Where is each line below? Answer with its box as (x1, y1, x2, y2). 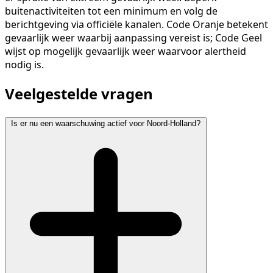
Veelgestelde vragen (5, 83, 153, 104)
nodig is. (5, 57, 44, 71)
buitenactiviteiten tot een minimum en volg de (5, 4, 218, 18)
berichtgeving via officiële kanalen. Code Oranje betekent (5, 17, 268, 31)
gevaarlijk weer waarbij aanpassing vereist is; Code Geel (5, 30, 262, 44)
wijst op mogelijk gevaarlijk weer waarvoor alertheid (5, 44, 246, 58)
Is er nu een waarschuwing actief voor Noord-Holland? (11, 118, 200, 128)
